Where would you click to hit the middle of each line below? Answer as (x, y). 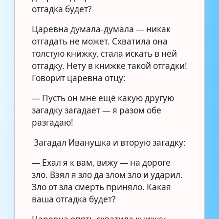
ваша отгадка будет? (74, 199)
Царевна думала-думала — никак (101, 29)
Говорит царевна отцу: (79, 78)
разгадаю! (53, 122)
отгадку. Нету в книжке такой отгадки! (109, 66)
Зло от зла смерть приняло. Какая (101, 187)
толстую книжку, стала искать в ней (104, 53)
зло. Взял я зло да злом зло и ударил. (107, 175)
